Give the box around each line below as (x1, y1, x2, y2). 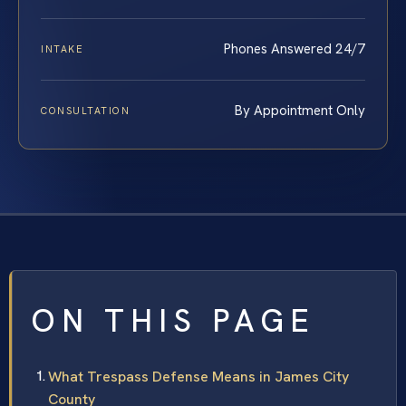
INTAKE (41, 43, 84, 56)
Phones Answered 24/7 (224, 40, 365, 59)
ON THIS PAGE (31, 300, 315, 343)
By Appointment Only (235, 101, 365, 121)
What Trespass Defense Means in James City (48, 367, 349, 387)
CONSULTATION (41, 104, 130, 118)
